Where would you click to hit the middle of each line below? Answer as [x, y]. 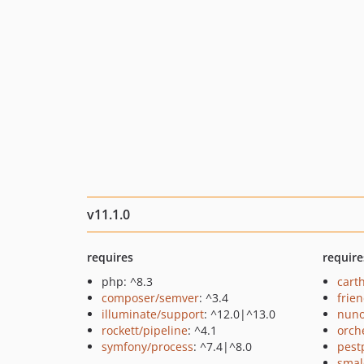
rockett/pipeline [145, 330]
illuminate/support [153, 314]
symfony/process [147, 347]
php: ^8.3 [127, 282]
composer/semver [150, 298]
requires [110, 257]
